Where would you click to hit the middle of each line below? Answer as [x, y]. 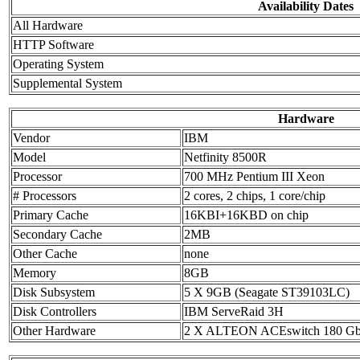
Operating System [58, 64]
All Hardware [48, 26]
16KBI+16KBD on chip [246, 215]
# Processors [45, 196]
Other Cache [45, 254]
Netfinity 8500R [225, 157]
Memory [35, 273]
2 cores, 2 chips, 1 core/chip [255, 196]
